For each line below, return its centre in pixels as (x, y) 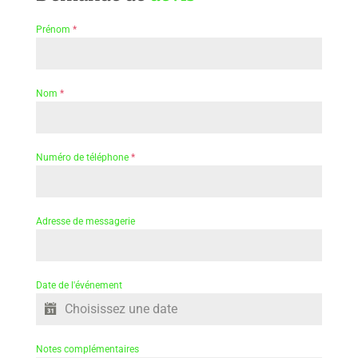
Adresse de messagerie (85, 221)
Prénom (54, 29)
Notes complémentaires (87, 349)
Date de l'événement (79, 285)
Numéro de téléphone (83, 157)
